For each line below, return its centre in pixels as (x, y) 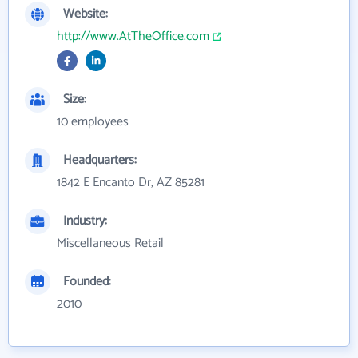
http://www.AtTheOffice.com (133, 36)
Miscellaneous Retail (110, 243)
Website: (86, 14)
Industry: (85, 221)
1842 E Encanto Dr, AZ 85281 (131, 183)
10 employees (93, 122)
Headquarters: (100, 160)
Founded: (87, 282)
